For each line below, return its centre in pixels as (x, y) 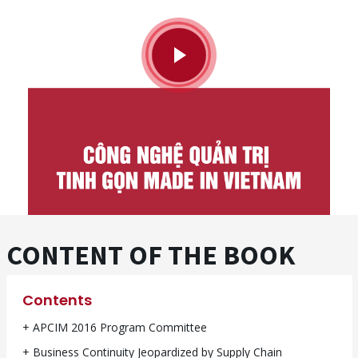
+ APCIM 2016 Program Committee (114, 327)
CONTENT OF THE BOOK (150, 255)
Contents (57, 300)
